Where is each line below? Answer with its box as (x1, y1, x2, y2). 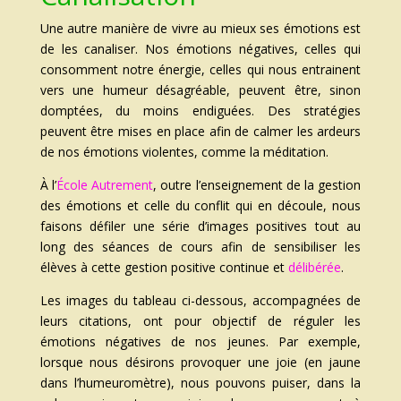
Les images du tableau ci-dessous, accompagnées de (39, 292, 362, 310)
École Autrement (56, 176, 154, 194)
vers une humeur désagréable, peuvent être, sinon (39, 81, 362, 99)
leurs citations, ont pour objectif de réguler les (39, 312, 362, 330)
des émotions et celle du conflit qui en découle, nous (39, 197, 362, 215)
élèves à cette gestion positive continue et (39, 259, 288, 277)
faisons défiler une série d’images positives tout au (39, 218, 362, 235)
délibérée (287, 259, 341, 277)
